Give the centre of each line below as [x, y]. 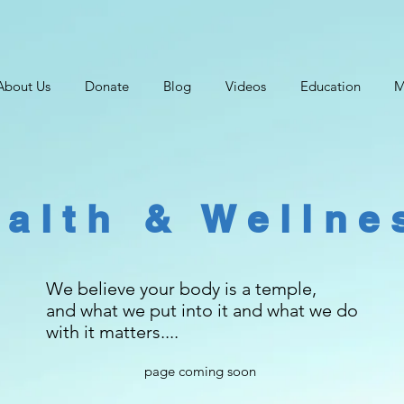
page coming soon [200, 372]
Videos [246, 86]
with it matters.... [112, 332]
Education [330, 86]
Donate [107, 86]
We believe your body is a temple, [181, 289]
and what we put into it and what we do [202, 311]
